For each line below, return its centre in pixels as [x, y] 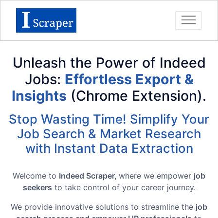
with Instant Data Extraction [109, 148]
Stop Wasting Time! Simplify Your [109, 119]
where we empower [156, 175]
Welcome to [36, 175]
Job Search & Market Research [109, 134]
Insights [39, 96]
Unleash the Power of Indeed [109, 63]
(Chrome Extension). [136, 96]
